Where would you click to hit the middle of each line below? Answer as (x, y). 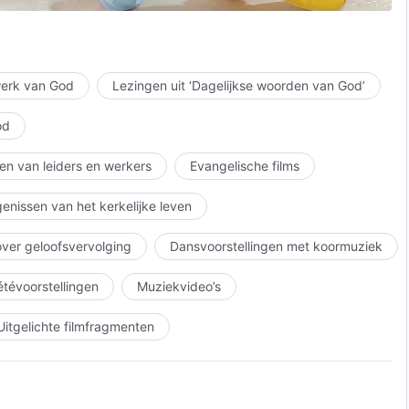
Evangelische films (245, 166)
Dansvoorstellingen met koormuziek (276, 246)
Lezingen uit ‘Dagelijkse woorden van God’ (239, 85)
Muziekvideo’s (179, 286)
